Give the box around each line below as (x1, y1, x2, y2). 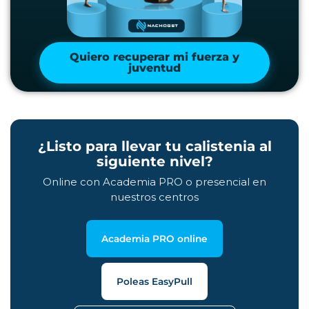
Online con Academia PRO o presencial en (43, 175, 266, 189)
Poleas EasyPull (117, 276, 192, 288)
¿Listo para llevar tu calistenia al (37, 138, 272, 155)
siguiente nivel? (96, 153, 213, 170)
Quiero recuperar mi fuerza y (70, 50, 239, 63)
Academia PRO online (101, 233, 208, 245)
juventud (128, 61, 181, 74)
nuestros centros (110, 190, 199, 204)
